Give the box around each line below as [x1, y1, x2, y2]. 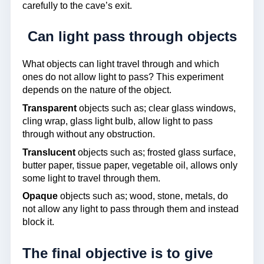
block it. [22, 217, 54, 227]
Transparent [22, 103, 77, 113]
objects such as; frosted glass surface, [75, 147, 236, 157]
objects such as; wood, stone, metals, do [58, 191, 228, 202]
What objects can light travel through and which [22, 58, 219, 69]
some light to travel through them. [22, 173, 160, 183]
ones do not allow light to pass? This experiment [22, 71, 223, 82]
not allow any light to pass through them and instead [22, 204, 239, 214]
